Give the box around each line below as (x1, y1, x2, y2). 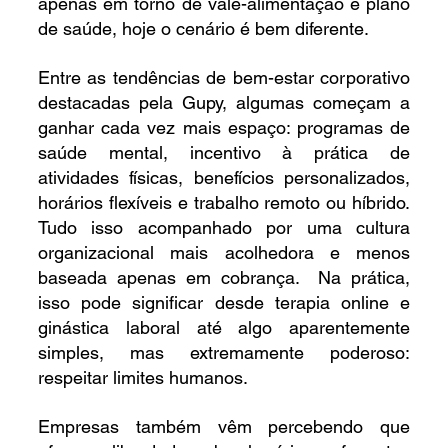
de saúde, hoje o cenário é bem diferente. (37, 18, 369, 40)
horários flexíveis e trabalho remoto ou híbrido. (37, 192, 411, 214)
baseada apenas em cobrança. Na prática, (37, 267, 411, 289)
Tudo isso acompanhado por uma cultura (37, 217, 411, 239)
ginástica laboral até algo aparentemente (37, 317, 411, 339)
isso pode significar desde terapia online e (37, 292, 411, 314)
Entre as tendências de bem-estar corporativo (37, 67, 411, 89)
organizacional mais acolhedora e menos (37, 242, 411, 264)
